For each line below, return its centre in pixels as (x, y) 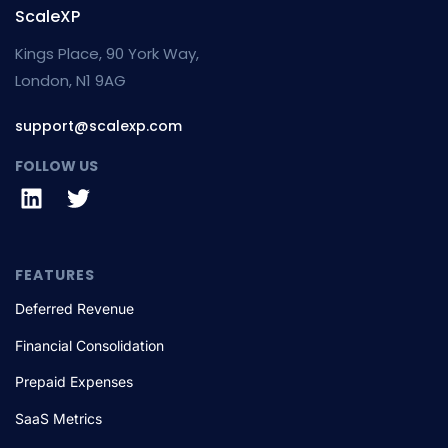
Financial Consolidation (89, 345)
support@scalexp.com (98, 125)
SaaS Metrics (58, 418)
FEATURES (55, 275)
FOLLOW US (56, 165)
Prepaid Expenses (74, 382)
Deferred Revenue (74, 309)
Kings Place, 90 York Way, (107, 53)
